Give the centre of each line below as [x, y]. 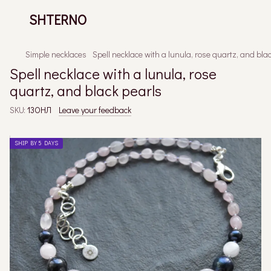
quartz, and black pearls [86, 90]
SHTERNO [58, 19]
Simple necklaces [56, 54]
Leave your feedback [95, 110]
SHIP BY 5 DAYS [36, 143]
